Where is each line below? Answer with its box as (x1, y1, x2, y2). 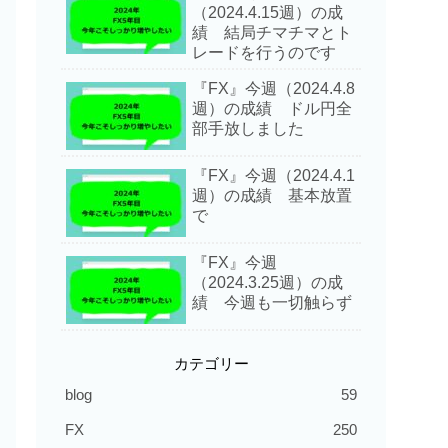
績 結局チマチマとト (192, 24, 352, 42)
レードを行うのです (192, 44, 336, 62)
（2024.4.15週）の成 (192, 4, 343, 22)
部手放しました (192, 120, 304, 138)
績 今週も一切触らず (192, 294, 352, 312)
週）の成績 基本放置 (192, 187, 352, 205)
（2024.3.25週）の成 (192, 274, 343, 292)
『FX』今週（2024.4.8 (192, 80, 355, 98)
